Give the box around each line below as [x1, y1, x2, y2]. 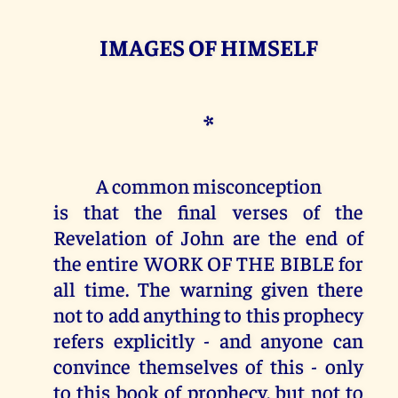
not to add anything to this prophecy [52, 300, 364, 327]
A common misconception [95, 171, 322, 198]
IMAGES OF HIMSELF [99, 31, 318, 61]
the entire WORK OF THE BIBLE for [52, 249, 364, 275]
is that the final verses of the [52, 197, 364, 224]
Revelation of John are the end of [52, 223, 364, 250]
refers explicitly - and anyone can [52, 326, 364, 353]
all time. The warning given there [52, 275, 364, 301]
